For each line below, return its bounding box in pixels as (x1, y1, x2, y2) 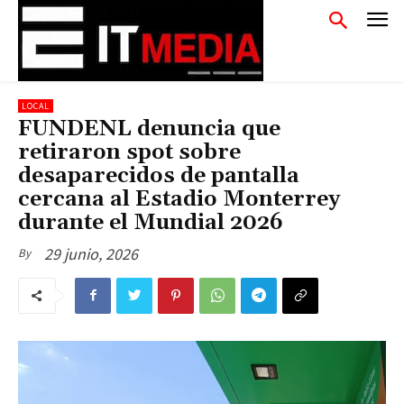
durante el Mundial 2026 (18, 209, 283, 236)
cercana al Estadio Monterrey (18, 186, 340, 213)
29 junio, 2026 (44, 243, 138, 264)
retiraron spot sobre (18, 139, 241, 166)
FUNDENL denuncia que (18, 115, 280, 142)
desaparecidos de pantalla (18, 162, 299, 189)
